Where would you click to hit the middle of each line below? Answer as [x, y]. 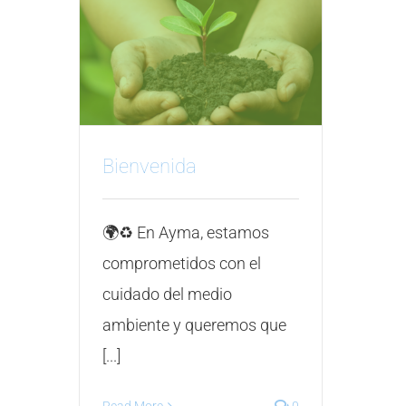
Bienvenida [150, 166]
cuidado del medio [167, 294]
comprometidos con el [182, 263]
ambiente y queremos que [194, 324]
